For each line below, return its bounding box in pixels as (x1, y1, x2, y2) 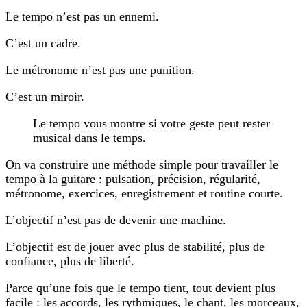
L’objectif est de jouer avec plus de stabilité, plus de (5, 239, 265, 254)
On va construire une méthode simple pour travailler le (5, 157, 278, 171)
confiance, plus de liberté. (5, 254, 134, 268)
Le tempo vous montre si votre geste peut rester (33, 116, 270, 130)
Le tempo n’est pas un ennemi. (5, 9, 159, 23)
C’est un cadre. (5, 36, 81, 50)
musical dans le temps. (33, 130, 146, 145)
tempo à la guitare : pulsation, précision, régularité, (5, 171, 260, 186)
